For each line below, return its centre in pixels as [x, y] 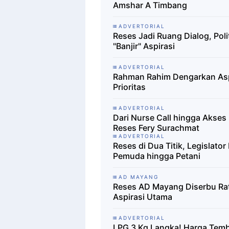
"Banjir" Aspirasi [144, 46]
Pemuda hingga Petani [157, 156]
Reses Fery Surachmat [156, 128]
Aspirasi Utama [143, 197]
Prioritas [129, 87]
